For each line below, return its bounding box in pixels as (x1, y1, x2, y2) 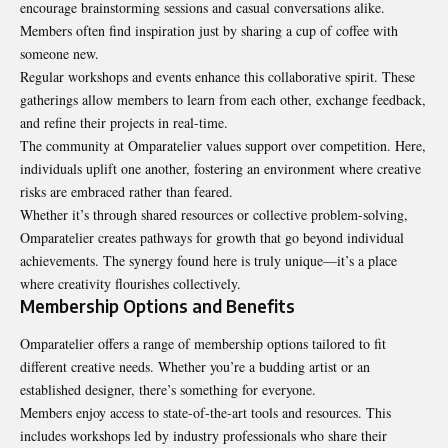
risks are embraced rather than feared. (20, 181, 233, 201)
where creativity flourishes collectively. (20, 273, 241, 293)
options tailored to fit (263, 333, 386, 353)
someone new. (20, 43, 99, 63)
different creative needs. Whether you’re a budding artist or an (20, 356, 370, 376)
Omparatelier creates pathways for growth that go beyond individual (20, 227, 404, 247)
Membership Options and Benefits (20, 294, 295, 317)
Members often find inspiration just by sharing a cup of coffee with (20, 20, 398, 40)
